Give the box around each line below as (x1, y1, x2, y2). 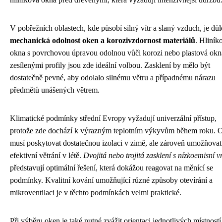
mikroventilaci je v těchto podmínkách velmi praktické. (10, 188, 181, 197)
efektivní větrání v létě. (10, 151, 83, 160)
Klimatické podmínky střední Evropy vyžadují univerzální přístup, (10, 113, 217, 122)
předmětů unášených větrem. (10, 85, 100, 94)
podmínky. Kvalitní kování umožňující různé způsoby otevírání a (10, 175, 213, 184)
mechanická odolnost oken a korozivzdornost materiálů (10, 36, 195, 45)
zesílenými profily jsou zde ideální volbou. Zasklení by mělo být (10, 60, 210, 69)
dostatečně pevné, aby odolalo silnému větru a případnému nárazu (10, 73, 216, 82)
